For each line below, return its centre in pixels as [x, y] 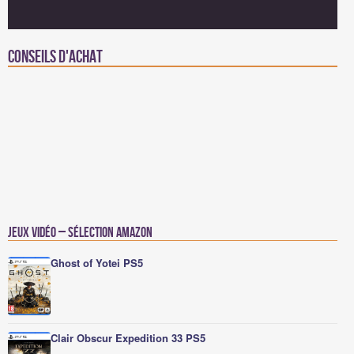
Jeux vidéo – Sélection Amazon [80, 232]
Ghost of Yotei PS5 [97, 262]
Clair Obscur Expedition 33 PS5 [128, 337]
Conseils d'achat [55, 57]
